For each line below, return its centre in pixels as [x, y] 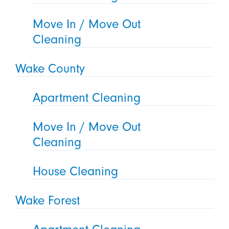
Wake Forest [47, 200]
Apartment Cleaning [87, 98]
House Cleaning [76, 171]
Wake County [50, 69]
